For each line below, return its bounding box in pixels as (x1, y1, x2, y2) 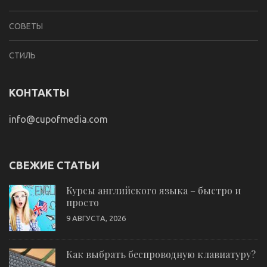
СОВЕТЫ (9, 21, 43, 31)
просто (66, 195, 99, 209)
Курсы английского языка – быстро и (66, 184, 241, 197)
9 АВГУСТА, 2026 (66, 213, 126, 222)
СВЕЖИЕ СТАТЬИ (9, 159, 100, 171)
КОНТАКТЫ (9, 86, 69, 98)
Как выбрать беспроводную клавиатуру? (66, 247, 256, 260)
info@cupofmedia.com (9, 113, 108, 125)
